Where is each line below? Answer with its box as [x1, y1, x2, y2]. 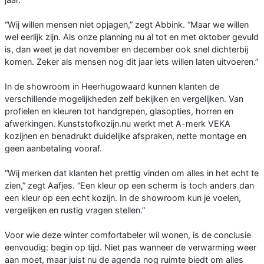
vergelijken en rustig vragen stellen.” [5, 204, 145, 215]
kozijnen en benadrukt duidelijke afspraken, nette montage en [5, 130, 246, 141]
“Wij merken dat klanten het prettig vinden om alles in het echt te [5, 167, 259, 178]
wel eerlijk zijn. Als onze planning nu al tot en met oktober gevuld [5, 31, 259, 42]
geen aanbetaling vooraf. [5, 143, 102, 153]
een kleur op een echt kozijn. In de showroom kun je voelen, [5, 192, 241, 203]
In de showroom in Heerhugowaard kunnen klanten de [5, 81, 219, 91]
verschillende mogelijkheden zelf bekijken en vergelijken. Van [5, 93, 243, 104]
